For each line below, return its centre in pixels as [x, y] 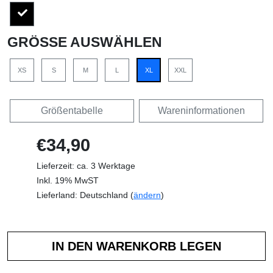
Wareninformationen [201, 110]
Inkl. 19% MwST [68, 180]
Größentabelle [72, 110]
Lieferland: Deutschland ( [85, 195]
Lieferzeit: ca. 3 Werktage [86, 165]
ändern [147, 195]
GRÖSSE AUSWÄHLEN [80, 42]
